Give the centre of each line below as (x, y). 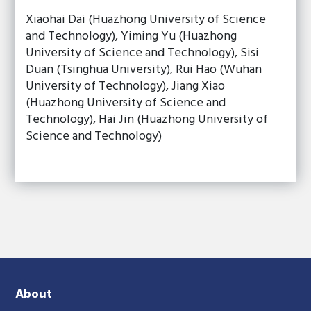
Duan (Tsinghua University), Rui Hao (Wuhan (144, 70)
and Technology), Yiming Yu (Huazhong (132, 36)
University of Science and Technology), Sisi (143, 53)
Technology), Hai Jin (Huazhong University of (147, 120)
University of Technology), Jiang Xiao (126, 86)
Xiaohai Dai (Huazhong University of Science (146, 20)
